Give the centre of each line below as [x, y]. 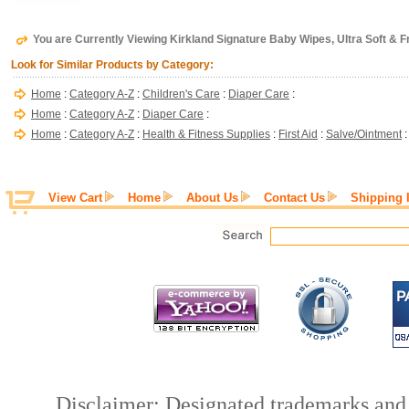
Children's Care [181, 94]
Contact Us [294, 198]
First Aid [298, 134]
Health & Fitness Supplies [206, 134]
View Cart [75, 198]
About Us [212, 198]
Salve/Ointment [364, 134]
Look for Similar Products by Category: [112, 65]
